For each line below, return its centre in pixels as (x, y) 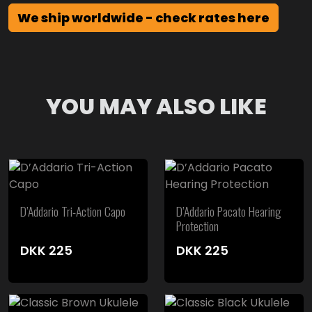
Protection (197, 226)
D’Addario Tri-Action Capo (73, 211)
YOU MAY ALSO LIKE (156, 107)
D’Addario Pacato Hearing (229, 211)
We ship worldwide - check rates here (143, 18)
